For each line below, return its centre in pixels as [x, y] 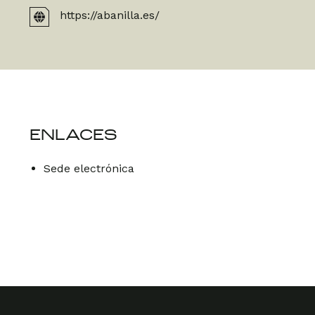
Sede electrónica [89, 168]
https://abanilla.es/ [110, 15]
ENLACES [73, 136]
